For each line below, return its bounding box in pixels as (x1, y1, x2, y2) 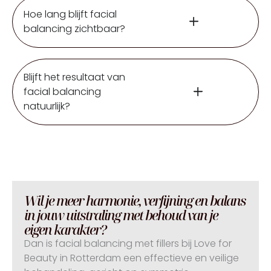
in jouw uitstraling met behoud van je (24, 205, 218, 224)
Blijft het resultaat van (23, 70, 125, 84)
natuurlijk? (23, 99, 70, 113)
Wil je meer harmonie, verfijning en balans (24, 191, 246, 209)
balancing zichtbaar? (23, 21, 125, 36)
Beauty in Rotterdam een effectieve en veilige (24, 250, 239, 265)
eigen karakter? (24, 220, 106, 238)
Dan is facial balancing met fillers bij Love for (24, 236, 232, 250)
